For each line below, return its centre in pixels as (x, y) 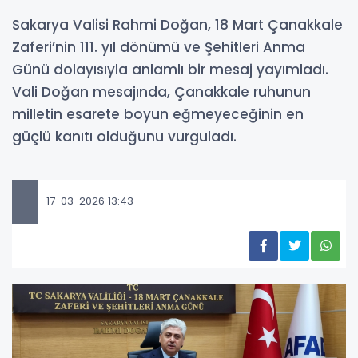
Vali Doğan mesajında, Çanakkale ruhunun (161, 91)
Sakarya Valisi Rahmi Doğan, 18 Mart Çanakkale (177, 24)
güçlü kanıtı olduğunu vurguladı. (124, 136)
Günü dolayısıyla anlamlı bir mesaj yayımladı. (170, 69)
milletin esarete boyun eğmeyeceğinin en (158, 114)
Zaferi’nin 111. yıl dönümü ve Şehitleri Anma (159, 47)
